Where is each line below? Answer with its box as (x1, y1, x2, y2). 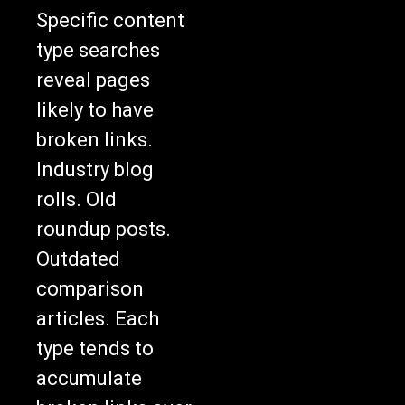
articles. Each (36, 306, 159, 330)
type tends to (36, 336, 154, 360)
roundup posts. (36, 217, 171, 240)
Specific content (36, 8, 184, 32)
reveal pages (36, 68, 150, 91)
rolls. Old (36, 187, 117, 211)
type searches (36, 38, 160, 61)
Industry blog (36, 157, 154, 181)
